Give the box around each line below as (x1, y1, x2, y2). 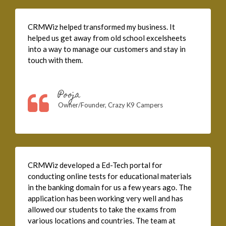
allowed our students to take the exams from (28, 205, 176, 214)
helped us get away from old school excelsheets (28, 33, 186, 43)
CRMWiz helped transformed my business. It (28, 22, 175, 32)
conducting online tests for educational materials (28, 172, 192, 181)
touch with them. (28, 55, 83, 65)
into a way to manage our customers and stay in (28, 44, 186, 54)
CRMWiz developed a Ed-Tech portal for (28, 160, 162, 170)
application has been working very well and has (28, 194, 183, 203)
